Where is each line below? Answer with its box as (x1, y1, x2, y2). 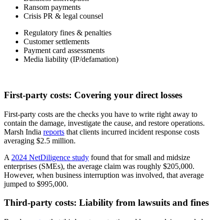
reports (43, 127, 64, 136)
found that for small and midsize (89, 153, 190, 162)
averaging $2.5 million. (4, 136, 78, 145)
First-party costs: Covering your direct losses (4, 90, 185, 101)
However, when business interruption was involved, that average (4, 170, 204, 179)
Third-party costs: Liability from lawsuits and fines (4, 197, 209, 208)
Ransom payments (24, 3, 81, 12)
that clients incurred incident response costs (64, 127, 199, 136)
